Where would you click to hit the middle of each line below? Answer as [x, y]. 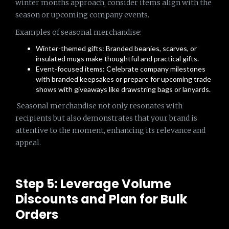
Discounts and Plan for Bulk [101, 199]
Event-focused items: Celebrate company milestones [121, 69]
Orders [37, 214]
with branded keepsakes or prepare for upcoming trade [123, 79]
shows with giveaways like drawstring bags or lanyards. [123, 89]
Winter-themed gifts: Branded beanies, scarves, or [116, 48]
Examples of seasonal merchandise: [78, 32]
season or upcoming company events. [82, 15]
